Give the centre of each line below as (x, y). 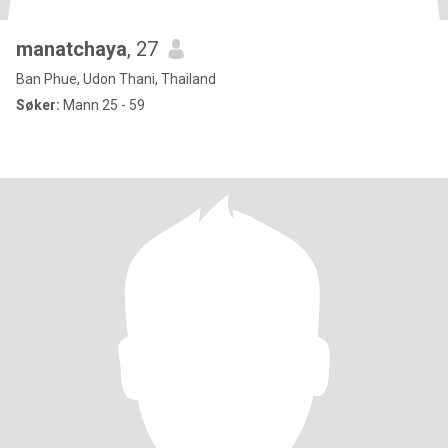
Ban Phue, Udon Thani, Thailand (116, 79)
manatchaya (71, 49)
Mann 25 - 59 (102, 105)
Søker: (38, 105)
